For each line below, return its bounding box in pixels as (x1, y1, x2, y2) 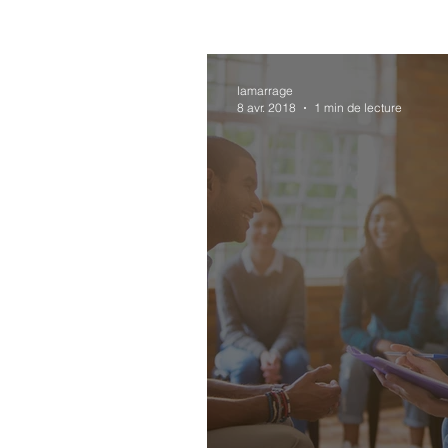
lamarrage (237, 83, 293, 98)
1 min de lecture (314, 100, 402, 115)
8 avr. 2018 (237, 100, 296, 115)
